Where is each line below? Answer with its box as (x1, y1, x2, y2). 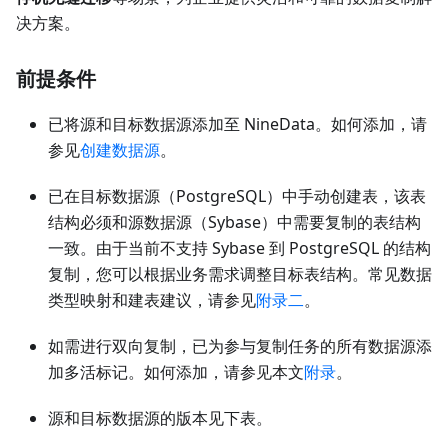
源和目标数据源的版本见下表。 (48, 407, 272, 430)
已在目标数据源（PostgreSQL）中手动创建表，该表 (48, 185, 426, 208)
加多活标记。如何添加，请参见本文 (48, 361, 304, 384)
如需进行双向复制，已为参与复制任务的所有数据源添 (48, 335, 432, 358)
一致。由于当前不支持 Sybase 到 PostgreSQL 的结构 (48, 237, 431, 260)
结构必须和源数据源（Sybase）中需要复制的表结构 (48, 211, 421, 234)
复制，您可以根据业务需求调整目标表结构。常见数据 (48, 263, 432, 286)
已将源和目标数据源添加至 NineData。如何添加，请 (48, 113, 427, 136)
